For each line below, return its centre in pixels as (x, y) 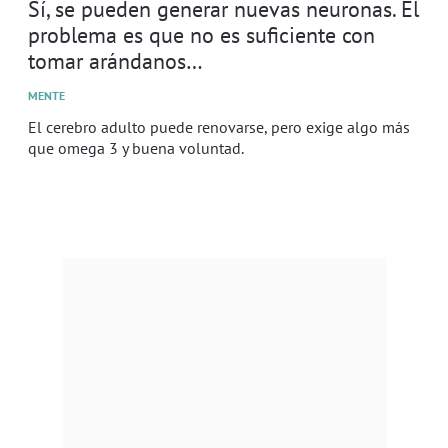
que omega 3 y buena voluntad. (136, 147)
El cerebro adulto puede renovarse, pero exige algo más (219, 126)
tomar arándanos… (115, 60)
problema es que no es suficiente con (201, 34)
